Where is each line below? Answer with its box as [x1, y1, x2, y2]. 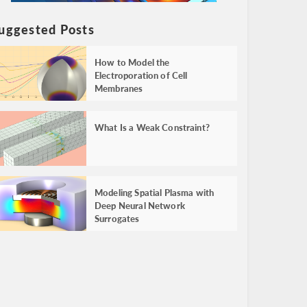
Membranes [95, 82, 143, 95]
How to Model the [95, 56, 170, 69]
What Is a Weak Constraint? [95, 121, 210, 134]
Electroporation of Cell [95, 69, 188, 82]
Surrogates [95, 212, 140, 225]
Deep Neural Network [95, 199, 185, 212]
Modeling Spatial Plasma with [95, 186, 214, 199]
